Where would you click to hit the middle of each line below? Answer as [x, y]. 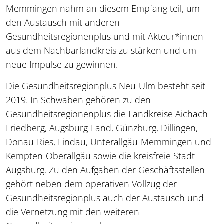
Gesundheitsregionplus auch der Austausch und [105, 198]
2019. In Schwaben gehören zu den [78, 100]
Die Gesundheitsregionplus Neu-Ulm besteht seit [106, 86]
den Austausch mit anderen [63, 22]
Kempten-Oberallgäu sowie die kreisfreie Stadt [100, 156]
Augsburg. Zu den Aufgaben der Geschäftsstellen [105, 170]
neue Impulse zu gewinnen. [63, 64]
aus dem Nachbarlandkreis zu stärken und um [101, 50]
